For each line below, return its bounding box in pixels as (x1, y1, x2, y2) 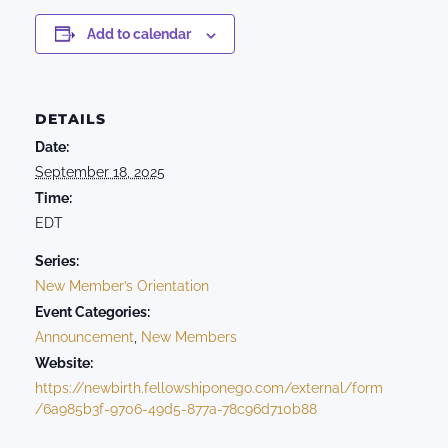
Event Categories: (35, 304, 150, 321)
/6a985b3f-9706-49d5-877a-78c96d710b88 (35, 401, 317, 418)
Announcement (35, 329, 134, 346)
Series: (35, 253, 79, 270)
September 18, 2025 (35, 164, 165, 181)
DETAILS (35, 110, 106, 129)
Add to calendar (86, 26, 191, 43)
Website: (35, 355, 93, 372)
